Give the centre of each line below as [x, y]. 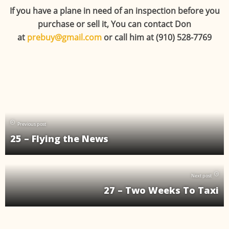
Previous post [32, 124]
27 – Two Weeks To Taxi [161, 190]
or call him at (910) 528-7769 [157, 38]
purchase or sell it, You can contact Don [114, 24]
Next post [201, 176]
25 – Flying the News [59, 139]
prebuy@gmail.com [64, 38]
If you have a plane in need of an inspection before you [114, 11]
